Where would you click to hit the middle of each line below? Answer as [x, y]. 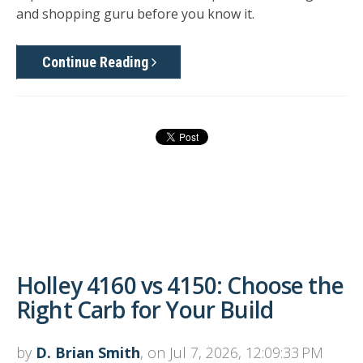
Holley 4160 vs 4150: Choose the [180, 286]
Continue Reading [97, 62]
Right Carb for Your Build [145, 310]
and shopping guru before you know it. [135, 13]
